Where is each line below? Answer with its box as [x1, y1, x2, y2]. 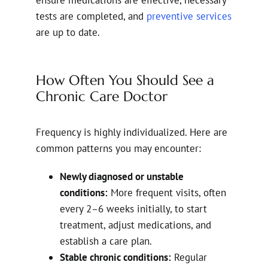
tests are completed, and [36, 9, 147, 23]
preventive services [147, 9, 232, 23]
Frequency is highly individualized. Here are [36, 125, 227, 139]
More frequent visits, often [108, 185, 226, 199]
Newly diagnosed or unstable [60, 169, 184, 183]
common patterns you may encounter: [36, 141, 201, 155]
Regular [171, 250, 207, 264]
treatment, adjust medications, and [60, 218, 211, 232]
